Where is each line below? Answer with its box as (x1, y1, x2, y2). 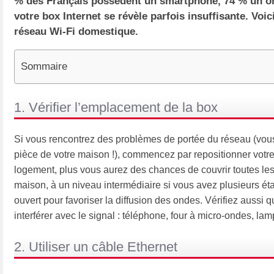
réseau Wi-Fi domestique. (13, 25, 138, 37)
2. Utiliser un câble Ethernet (13, 239, 177, 254)
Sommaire (20, 60, 67, 72)
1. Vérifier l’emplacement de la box (13, 99, 218, 115)
